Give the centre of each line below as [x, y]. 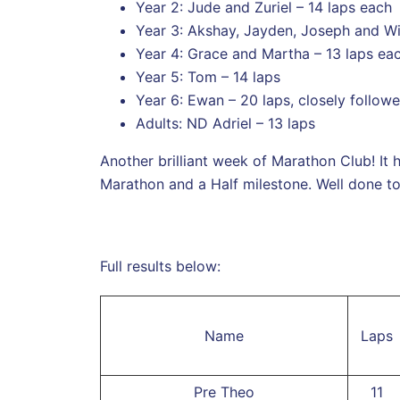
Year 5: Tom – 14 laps [208, 76]
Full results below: [160, 266]
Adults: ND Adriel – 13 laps [225, 123]
